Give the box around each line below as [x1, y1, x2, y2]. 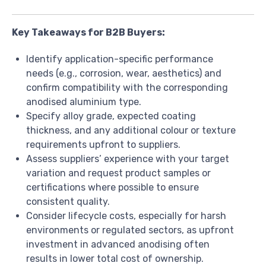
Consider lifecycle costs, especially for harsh [26, 210, 226, 222]
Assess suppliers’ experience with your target [26, 153, 229, 165]
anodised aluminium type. [26, 96, 141, 108]
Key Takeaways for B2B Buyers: [12, 27, 165, 39]
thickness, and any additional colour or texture [26, 125, 236, 137]
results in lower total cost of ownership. [26, 253, 204, 265]
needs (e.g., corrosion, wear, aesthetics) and [26, 68, 221, 80]
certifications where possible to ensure [26, 182, 199, 194]
